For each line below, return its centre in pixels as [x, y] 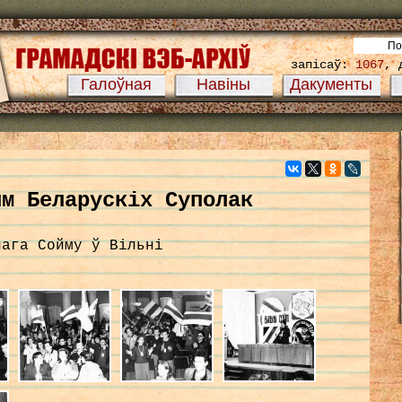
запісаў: [323, 65]
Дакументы [331, 84]
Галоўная [116, 84]
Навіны [223, 84]
